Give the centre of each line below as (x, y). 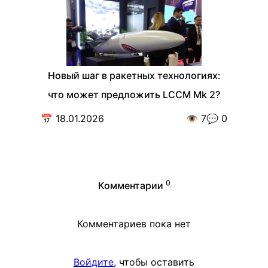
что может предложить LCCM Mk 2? (134, 95)
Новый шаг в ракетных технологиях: (134, 76)
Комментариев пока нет (134, 224)
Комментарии (130, 186)
